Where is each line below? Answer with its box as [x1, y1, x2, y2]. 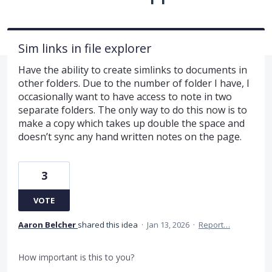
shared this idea [78, 219, 140, 230]
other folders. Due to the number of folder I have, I [18, 76, 250, 90]
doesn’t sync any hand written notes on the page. [18, 129, 242, 143]
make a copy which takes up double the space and [18, 116, 245, 130]
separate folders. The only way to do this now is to [18, 103, 247, 117]
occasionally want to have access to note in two [18, 89, 232, 103]
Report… [199, 219, 230, 230]
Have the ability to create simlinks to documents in [18, 63, 247, 76]
